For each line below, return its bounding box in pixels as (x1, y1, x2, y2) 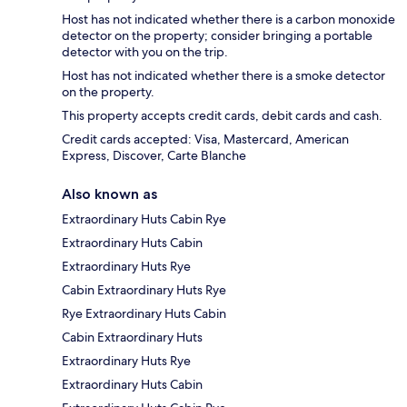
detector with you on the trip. (62, 44, 228, 61)
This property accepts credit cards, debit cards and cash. (62, 107, 382, 124)
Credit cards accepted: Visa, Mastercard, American (62, 131, 349, 148)
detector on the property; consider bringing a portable (62, 27, 372, 45)
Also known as (62, 185, 157, 203)
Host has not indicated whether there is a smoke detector (62, 67, 385, 84)
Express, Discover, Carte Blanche (62, 147, 246, 164)
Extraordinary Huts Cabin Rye (62, 211, 226, 228)
